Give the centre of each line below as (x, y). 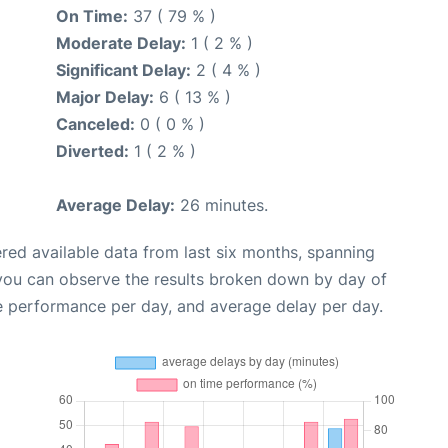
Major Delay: (105, 97)
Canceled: (95, 124)
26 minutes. (221, 205)
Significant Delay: (123, 70)
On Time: (92, 16)
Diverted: (92, 151)
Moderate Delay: (121, 43)
